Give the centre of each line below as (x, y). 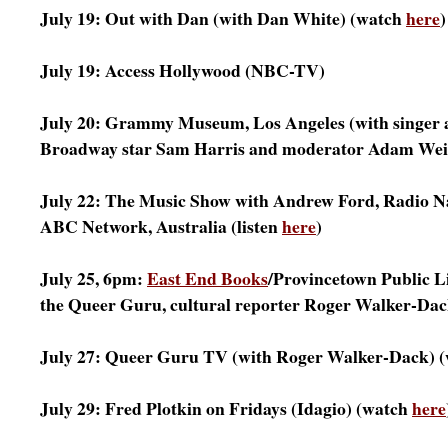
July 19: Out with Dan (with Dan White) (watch (223, 18)
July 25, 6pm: (93, 278)
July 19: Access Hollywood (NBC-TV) (182, 70)
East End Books (207, 278)
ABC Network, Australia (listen (161, 226)
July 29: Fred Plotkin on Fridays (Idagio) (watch (226, 408)
